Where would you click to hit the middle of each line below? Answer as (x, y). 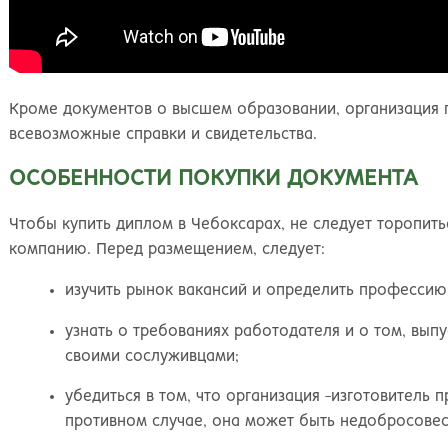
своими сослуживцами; (152, 356)
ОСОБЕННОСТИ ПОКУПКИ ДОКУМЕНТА (213, 178)
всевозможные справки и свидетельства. (163, 134)
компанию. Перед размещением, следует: (167, 249)
